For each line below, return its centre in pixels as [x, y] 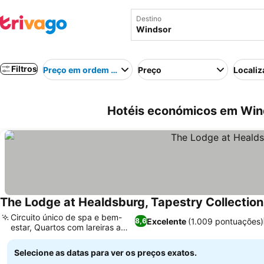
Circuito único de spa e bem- [66, 217]
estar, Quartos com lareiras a [66, 227]
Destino [149, 19]
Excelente [167, 221]
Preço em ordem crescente [97, 70]
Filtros [24, 69]
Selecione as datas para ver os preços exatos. [105, 253]
